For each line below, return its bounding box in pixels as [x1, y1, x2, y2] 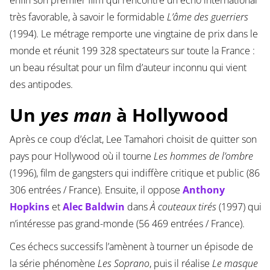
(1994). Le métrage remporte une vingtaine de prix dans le [9, 27, 258, 41]
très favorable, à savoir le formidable [9, 10, 167, 24]
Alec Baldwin [62, 200, 125, 214]
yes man [40, 102, 111, 128]
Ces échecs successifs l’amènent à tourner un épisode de [9, 240, 253, 254]
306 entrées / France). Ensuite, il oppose [9, 183, 183, 197]
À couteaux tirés [149, 200, 216, 214]
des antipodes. [9, 78, 73, 92]
